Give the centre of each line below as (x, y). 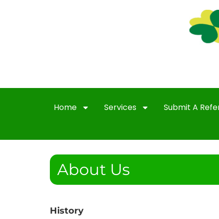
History (67, 210)
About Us (94, 169)
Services (120, 107)
